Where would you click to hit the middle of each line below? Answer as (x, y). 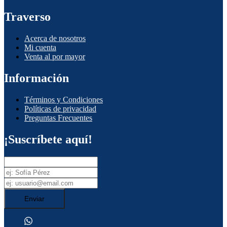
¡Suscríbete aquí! (48, 139)
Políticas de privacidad (60, 108)
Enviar (34, 198)
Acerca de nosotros (55, 38)
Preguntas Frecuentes (58, 118)
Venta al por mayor (55, 56)
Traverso (27, 17)
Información (36, 78)
